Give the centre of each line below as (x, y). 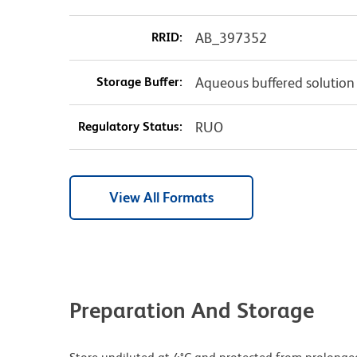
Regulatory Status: (130, 126)
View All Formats (161, 197)
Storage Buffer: (139, 81)
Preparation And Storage (192, 310)
